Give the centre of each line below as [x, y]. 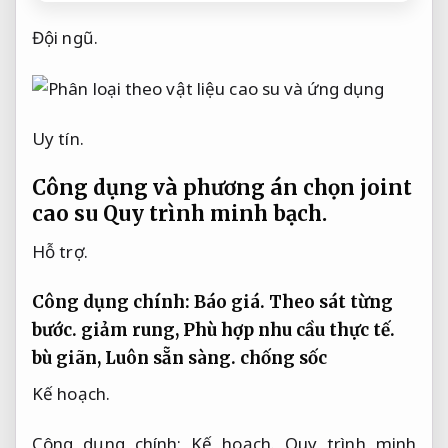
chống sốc [281, 357]
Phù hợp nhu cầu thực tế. [289, 329]
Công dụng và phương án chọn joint [222, 188]
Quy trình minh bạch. [215, 214]
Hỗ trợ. [60, 251]
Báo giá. [229, 301]
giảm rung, [130, 329]
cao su [67, 214]
